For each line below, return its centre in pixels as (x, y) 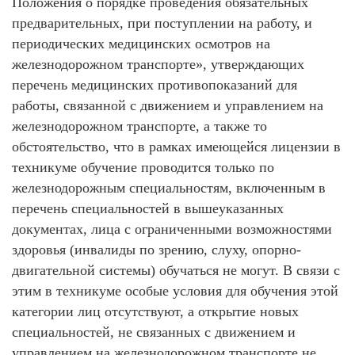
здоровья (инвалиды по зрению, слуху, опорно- (157, 250)
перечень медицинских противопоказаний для (155, 85)
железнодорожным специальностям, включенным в (169, 188)
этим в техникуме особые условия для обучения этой (175, 291)
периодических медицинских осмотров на (141, 44)
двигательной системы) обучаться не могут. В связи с (176, 270)
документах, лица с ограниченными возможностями (172, 229)
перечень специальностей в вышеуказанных (148, 208)
